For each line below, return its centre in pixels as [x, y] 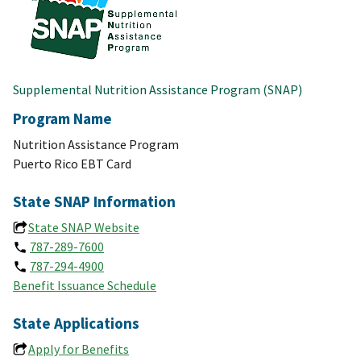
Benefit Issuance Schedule [85, 286]
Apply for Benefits [79, 349]
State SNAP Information [94, 202]
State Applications [76, 324]
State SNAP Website [84, 228]
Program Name [62, 119]
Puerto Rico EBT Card [72, 164]
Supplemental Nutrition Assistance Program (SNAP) [158, 90]
